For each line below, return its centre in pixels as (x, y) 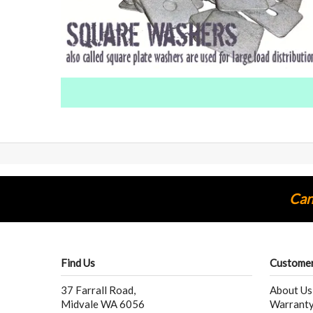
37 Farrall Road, (98, 290)
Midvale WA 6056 (103, 304)
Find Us (78, 263)
